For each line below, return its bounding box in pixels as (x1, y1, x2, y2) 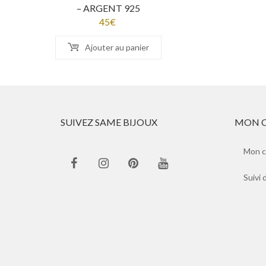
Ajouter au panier (85, 42, 150, 53)
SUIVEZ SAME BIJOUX (61, 116, 157, 128)
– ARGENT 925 (77, 2, 141, 14)
